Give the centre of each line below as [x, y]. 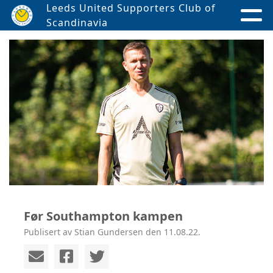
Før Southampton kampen [103, 216]
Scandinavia [77, 23]
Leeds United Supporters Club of [131, 8]
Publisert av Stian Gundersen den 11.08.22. [112, 232]
